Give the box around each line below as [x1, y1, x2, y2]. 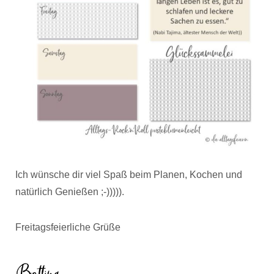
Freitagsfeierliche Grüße [15, 221, 120, 232]
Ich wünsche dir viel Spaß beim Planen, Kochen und [15, 169, 242, 180]
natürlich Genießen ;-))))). [15, 186, 124, 197]
